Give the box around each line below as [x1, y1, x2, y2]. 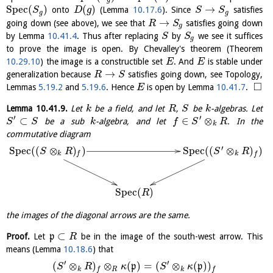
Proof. [6, 232, 30, 242]
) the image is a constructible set [40, 56, 166, 66]
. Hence [106, 82, 136, 92]
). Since [161, 5, 195, 15]
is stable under [204, 56, 263, 66]
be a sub [38, 116, 91, 126]
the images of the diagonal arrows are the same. [6, 210, 190, 221]
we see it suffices [195, 30, 263, 41]
